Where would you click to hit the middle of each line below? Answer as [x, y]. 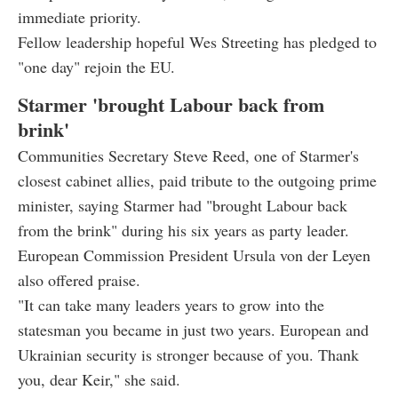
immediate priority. [80, 17]
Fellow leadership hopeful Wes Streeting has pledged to [197, 42]
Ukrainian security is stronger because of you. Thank [188, 355]
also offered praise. [79, 280]
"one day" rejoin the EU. [96, 67]
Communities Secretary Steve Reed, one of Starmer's [188, 156]
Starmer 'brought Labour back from [171, 105]
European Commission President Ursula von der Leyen [194, 255]
